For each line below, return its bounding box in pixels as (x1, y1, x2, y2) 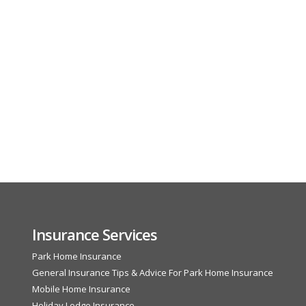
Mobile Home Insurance (31, 282, 130, 295)
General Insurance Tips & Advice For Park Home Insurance (31, 266, 273, 279)
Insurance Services (31, 223, 157, 245)
